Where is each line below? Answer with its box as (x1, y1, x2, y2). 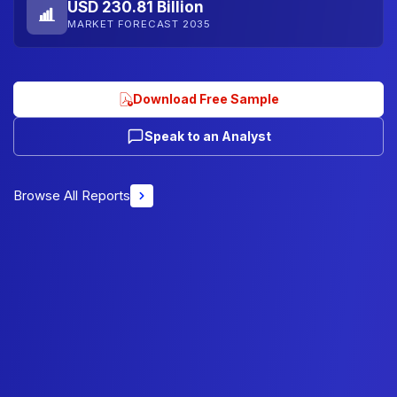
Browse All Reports (13, 186, 130, 204)
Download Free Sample (132, 90, 279, 106)
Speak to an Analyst (144, 128, 271, 144)
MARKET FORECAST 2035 (67, 18, 211, 30)
